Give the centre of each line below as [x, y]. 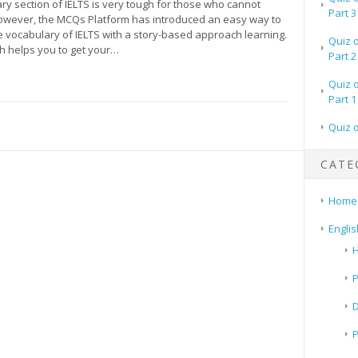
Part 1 [342, 99]
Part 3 [342, 12]
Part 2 [342, 56]
